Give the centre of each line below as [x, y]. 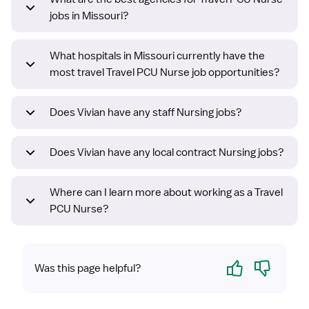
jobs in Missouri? [89, 16]
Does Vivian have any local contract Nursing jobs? [167, 153]
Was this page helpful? [88, 269]
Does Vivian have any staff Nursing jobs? [146, 113]
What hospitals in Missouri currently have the [157, 56]
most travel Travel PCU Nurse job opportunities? [165, 73]
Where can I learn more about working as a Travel [166, 193]
